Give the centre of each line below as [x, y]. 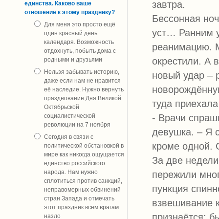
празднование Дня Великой [83, 98]
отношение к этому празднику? [70, 12]
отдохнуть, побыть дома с [80, 51]
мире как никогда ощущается [84, 154]
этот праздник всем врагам [81, 207]
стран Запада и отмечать [79, 198]
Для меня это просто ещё [80, 24]
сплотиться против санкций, [83, 181]
